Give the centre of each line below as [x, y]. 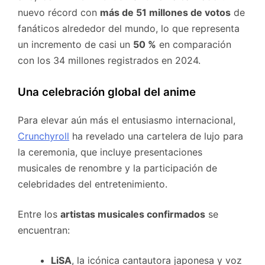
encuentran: [44, 230]
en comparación [194, 45]
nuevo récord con [59, 13]
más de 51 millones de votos [165, 13]
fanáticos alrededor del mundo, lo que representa [129, 29]
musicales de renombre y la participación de [117, 168]
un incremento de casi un [75, 45]
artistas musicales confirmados [133, 214]
